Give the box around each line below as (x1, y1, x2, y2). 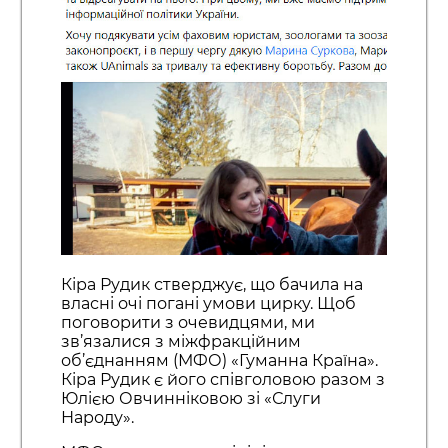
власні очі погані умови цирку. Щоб (60, 293, 356, 313)
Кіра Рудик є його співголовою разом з (60, 369, 385, 389)
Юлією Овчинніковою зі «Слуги (60, 388, 321, 408)
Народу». (60, 407, 134, 427)
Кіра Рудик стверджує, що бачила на (60, 274, 363, 294)
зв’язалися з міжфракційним (60, 331, 301, 351)
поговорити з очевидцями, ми (60, 312, 315, 332)
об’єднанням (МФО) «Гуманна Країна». (60, 350, 378, 370)
